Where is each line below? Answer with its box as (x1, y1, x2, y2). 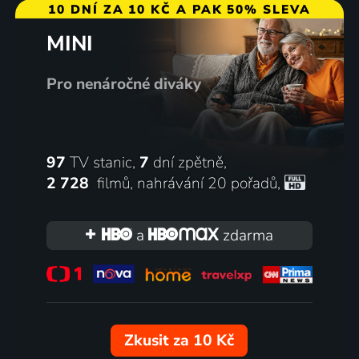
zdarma (219, 224, 274, 246)
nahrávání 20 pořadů (136, 172, 277, 194)
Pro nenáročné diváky (46, 73, 201, 95)
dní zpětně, (148, 151, 227, 173)
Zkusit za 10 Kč (124, 330, 235, 352)
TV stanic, (65, 151, 139, 173)
